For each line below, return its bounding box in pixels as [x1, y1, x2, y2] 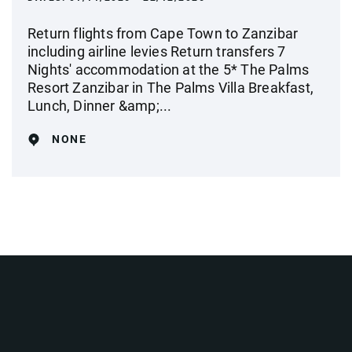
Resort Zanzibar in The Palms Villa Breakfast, [27, 79, 314, 96]
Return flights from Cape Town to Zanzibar [27, 25, 299, 42]
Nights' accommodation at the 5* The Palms [27, 61, 310, 78]
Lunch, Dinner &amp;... [27, 97, 172, 114]
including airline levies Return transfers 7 [27, 43, 286, 60]
